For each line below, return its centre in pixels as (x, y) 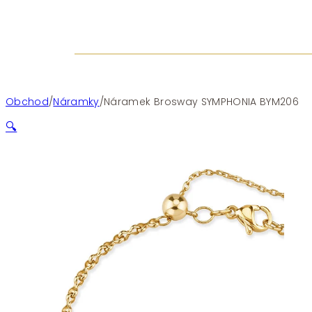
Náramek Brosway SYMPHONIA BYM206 (201, 102)
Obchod (28, 102)
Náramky (76, 102)
